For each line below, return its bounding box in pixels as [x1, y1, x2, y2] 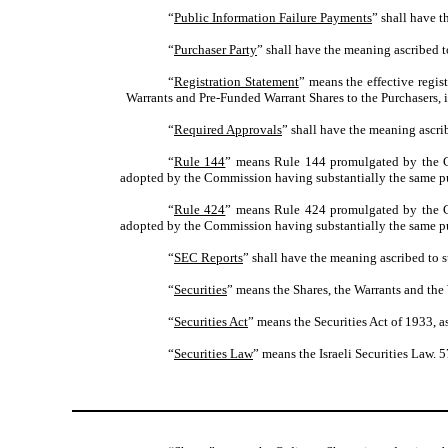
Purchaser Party [174, 42, 257, 58]
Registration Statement [174, 74, 299, 90]
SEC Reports [174, 250, 243, 266]
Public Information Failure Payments [174, 10, 372, 26]
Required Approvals [174, 122, 282, 138]
